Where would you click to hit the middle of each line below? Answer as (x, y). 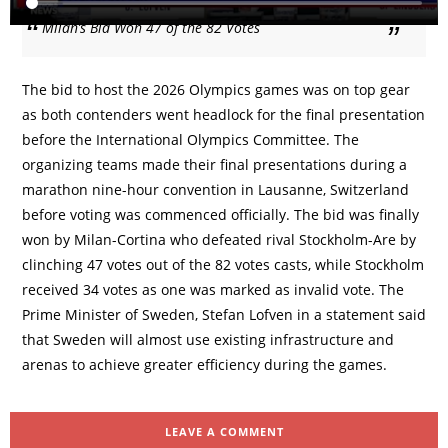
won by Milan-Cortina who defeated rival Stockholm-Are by (219, 239)
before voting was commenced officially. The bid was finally (220, 214)
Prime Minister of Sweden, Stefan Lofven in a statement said (224, 314)
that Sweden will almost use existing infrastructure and (208, 339)
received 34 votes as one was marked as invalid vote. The (213, 289)
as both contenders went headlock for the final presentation (223, 114)
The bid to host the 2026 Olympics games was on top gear (216, 89)
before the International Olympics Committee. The (190, 139)
